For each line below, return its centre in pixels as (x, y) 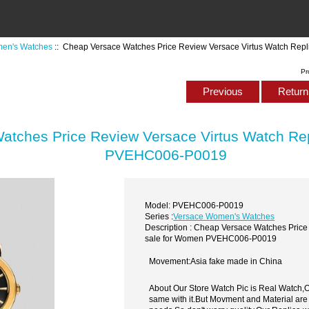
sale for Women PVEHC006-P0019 (211, 238)
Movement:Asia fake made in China (216, 261)
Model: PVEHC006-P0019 (195, 205)
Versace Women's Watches (224, 216)
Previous (222, 92)
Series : (159, 216)
